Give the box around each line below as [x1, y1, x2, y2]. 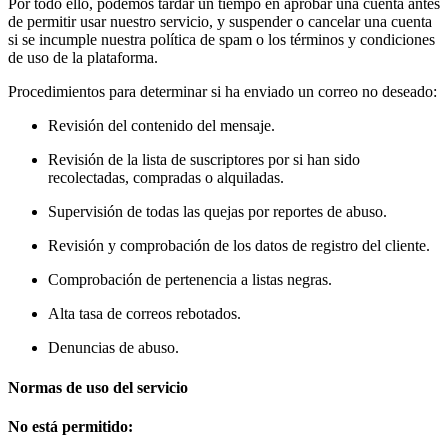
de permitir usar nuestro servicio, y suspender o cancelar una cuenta [8, 13, 432, 31]
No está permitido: [8, 417, 133, 435]
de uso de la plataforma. [8, 49, 158, 67]
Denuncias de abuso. [48, 339, 179, 357]
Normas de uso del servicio [8, 378, 188, 396]
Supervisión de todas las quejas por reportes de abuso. [48, 203, 387, 221]
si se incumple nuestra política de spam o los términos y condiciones [8, 31, 435, 49]
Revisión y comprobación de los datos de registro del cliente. [48, 237, 430, 255]
